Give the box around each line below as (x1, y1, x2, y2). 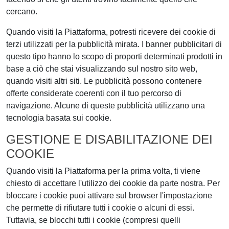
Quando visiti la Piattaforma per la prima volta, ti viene (6, 167, 200, 175)
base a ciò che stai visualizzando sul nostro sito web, (6, 64, 197, 73)
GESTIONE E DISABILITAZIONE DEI (6, 132, 213, 146)
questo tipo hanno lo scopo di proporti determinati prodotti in (6, 52, 222, 61)
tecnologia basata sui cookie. (6, 113, 111, 122)
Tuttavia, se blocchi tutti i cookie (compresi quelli (6, 216, 180, 224)
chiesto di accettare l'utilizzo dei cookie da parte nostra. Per (6, 179, 220, 188)
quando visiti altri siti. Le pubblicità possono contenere (6, 77, 202, 85)
